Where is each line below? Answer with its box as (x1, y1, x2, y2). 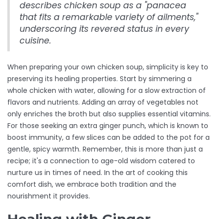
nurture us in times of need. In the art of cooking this (7, 168, 188, 178)
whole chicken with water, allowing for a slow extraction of (7, 86, 206, 96)
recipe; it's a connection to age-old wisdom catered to (7, 156, 195, 166)
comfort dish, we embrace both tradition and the (7, 179, 176, 190)
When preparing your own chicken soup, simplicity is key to (7, 62, 208, 72)
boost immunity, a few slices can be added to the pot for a (7, 132, 210, 143)
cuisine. (20, 35, 51, 47)
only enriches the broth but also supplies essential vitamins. (7, 109, 211, 119)
